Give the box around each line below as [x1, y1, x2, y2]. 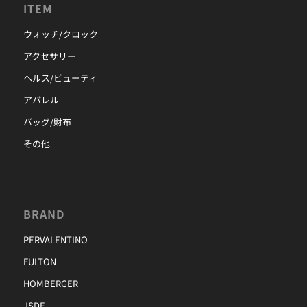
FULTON [23, 254, 56, 268]
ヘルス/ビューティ [23, 71, 97, 85]
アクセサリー [23, 49, 76, 63]
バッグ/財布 [23, 115, 71, 129]
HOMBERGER [23, 276, 78, 290]
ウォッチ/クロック [23, 27, 98, 41]
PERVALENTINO [23, 232, 88, 246]
